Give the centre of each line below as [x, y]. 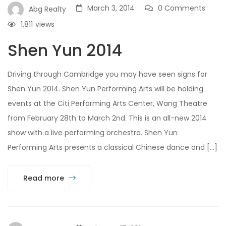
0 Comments [182, 8]
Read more [45, 178]
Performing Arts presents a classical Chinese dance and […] [112, 147]
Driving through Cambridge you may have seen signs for [107, 74]
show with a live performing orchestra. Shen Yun [93, 132]
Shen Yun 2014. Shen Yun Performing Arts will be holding [105, 89]
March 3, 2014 [111, 8]
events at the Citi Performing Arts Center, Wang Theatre [107, 103]
